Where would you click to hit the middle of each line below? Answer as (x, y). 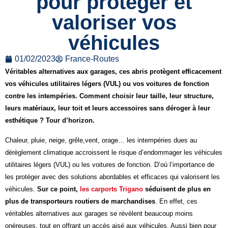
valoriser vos (114, 23)
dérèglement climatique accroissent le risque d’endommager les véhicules (114, 152)
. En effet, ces (176, 201)
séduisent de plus (174, 189)
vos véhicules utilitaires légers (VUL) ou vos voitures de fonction (107, 84)
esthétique (21, 121)
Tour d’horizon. (70, 121)
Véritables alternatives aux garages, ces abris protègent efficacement (113, 72)
